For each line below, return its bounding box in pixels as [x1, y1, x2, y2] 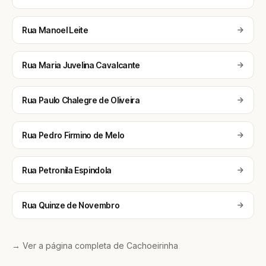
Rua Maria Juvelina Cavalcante [22, 60, 140, 70]
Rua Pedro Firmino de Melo [22, 130, 125, 140]
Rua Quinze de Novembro [22, 200, 120, 210]
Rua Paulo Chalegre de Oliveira [22, 95, 140, 105]
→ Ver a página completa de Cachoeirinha [12, 240, 178, 251]
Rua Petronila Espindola [22, 165, 112, 175]
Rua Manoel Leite [22, 25, 88, 35]
